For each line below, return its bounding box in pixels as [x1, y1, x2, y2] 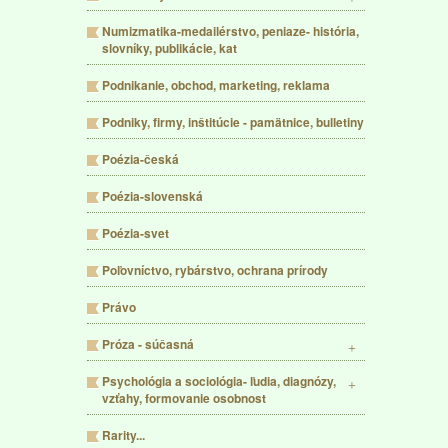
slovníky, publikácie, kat [102, 39, 237, 57]
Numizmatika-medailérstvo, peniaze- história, [102, 22, 359, 40]
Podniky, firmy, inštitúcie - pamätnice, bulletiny [102, 113, 364, 131]
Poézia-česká [102, 150, 179, 168]
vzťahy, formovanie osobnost [102, 389, 266, 407]
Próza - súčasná [102, 335, 194, 353]
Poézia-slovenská [102, 187, 203, 205]
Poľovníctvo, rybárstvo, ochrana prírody [102, 261, 328, 279]
